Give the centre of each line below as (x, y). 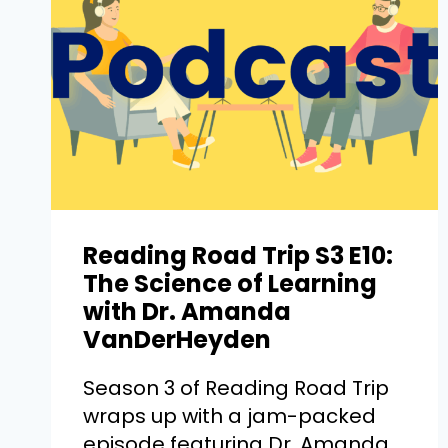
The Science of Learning (230, 283)
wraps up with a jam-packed (229, 415)
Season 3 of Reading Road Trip (236, 387)
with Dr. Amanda (187, 311)
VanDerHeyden (177, 339)
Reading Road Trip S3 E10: (238, 255)
